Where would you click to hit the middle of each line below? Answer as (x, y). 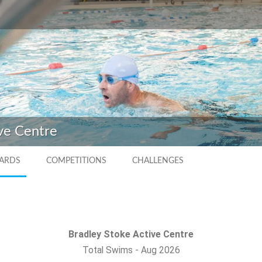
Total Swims (107, 251)
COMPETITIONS (76, 161)
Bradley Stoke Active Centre (131, 235)
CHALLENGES (158, 161)
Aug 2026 (160, 251)
